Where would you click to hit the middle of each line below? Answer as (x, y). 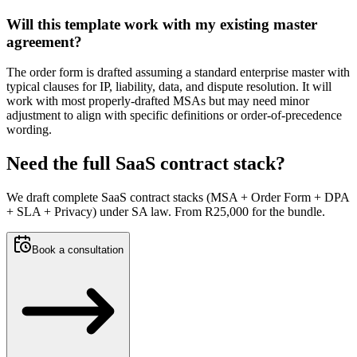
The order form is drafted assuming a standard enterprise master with (178, 73)
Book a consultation (78, 250)
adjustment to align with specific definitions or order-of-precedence (174, 116)
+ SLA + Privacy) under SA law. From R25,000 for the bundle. (166, 212)
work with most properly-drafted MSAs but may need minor (158, 101)
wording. (29, 130)
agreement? (44, 41)
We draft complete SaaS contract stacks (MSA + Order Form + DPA (178, 198)
